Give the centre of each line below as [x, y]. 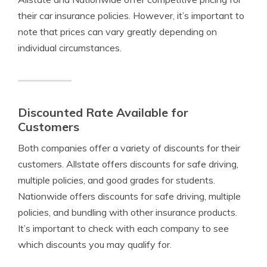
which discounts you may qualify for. [95, 244]
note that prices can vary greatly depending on [117, 32]
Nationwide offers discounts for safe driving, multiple [129, 196]
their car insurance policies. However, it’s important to [131, 15]
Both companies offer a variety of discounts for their [129, 148]
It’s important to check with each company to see [123, 228]
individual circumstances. [70, 48]
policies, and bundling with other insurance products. [128, 212]
